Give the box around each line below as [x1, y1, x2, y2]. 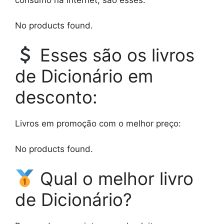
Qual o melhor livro [34, 168, 193, 189]
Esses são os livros [34, 44, 194, 66]
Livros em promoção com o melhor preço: [15, 118, 181, 129]
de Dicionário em [15, 65, 153, 87]
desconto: [15, 86, 97, 108]
